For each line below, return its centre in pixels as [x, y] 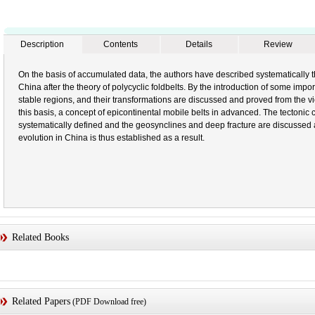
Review [278, 44]
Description [43, 44]
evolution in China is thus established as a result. [111, 138]
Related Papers [41, 301]
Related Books [40, 237]
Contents [121, 44]
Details [199, 44]
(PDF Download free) [108, 302]
